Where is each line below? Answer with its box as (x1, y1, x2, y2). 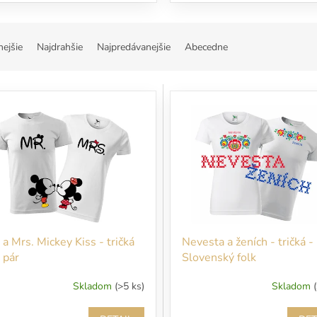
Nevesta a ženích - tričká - (181, 234, 313, 250)
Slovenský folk (181, 249, 256, 265)
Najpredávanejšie (97, 40, 171, 54)
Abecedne (185, 40, 228, 54)
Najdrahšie (37, 40, 83, 54)
